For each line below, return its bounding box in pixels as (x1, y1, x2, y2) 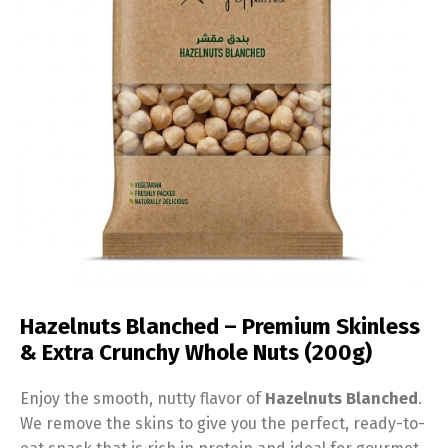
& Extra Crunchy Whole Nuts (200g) (20, 339, 372, 366)
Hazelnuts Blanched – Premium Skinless (20, 313, 420, 340)
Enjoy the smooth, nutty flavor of (20, 389, 265, 408)
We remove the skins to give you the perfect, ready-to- (20, 414, 425, 433)
